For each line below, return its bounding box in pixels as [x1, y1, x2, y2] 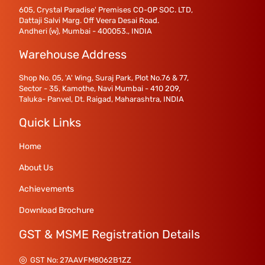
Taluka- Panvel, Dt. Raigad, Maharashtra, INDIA [19, 95, 184, 104]
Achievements [19, 184, 74, 194]
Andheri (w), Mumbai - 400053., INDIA [19, 27, 152, 35]
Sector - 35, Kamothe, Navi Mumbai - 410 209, [19, 84, 180, 93]
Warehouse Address [19, 47, 127, 62]
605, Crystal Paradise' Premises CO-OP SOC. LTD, [19, 5, 193, 14]
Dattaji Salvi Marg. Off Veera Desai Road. [19, 16, 159, 25]
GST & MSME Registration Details [19, 227, 200, 241]
